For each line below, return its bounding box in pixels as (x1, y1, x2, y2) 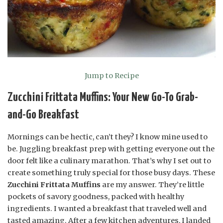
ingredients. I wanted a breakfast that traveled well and (7, 204, 207, 214)
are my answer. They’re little (101, 180, 204, 190)
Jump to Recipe (84, 71, 139, 81)
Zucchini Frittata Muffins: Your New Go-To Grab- (7, 91, 198, 104)
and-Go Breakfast (7, 109, 79, 121)
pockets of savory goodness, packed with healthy (7, 192, 184, 202)
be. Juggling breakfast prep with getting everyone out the (7, 144, 215, 154)
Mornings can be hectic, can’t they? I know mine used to (7, 132, 208, 142)
